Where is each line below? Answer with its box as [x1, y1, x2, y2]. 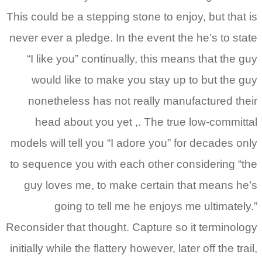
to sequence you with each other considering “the [10, 158, 257, 171]
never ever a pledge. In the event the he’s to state [9, 32, 257, 44]
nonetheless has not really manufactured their [28, 95, 257, 108]
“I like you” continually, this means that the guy [27, 53, 257, 65]
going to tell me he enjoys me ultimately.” [54, 200, 257, 213]
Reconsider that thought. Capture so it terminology [6, 221, 257, 234]
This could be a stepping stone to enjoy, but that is [6, 11, 257, 23]
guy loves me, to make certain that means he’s [24, 179, 257, 192]
